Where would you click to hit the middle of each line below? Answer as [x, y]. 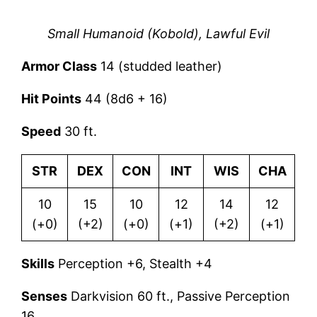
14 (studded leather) [160, 66]
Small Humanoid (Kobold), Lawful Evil [158, 33]
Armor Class [59, 66]
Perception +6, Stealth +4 [136, 263]
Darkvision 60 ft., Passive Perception [179, 296]
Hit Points [52, 98]
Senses [45, 296]
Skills [38, 263]
